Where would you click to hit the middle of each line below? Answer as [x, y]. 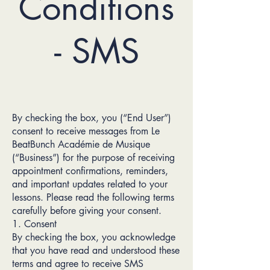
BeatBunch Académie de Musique [81, 144]
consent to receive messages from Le [86, 131]
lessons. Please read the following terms [93, 197]
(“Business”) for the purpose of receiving [93, 158]
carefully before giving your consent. [87, 211]
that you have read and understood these [96, 250]
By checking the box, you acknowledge [94, 237]
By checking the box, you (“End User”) [92, 118]
